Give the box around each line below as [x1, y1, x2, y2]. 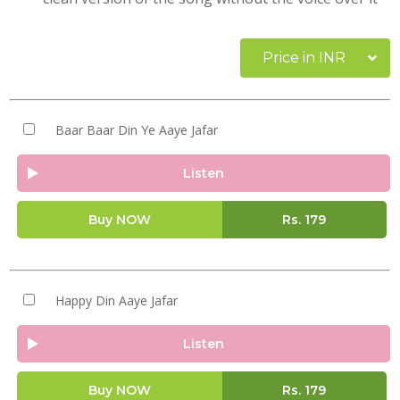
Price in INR [262, 49, 346, 66]
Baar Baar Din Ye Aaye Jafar [54, 121, 218, 138]
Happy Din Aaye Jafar [54, 292, 178, 309]
